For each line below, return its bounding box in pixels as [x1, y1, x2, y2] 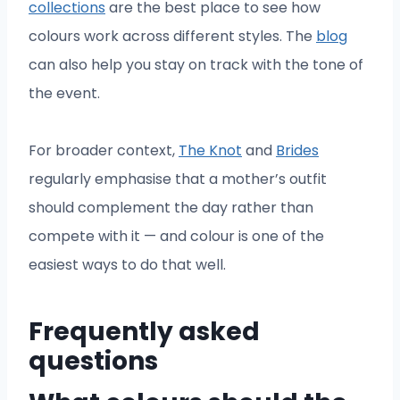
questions [29, 344, 158, 379]
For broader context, [29, 140, 179, 162]
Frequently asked [29, 314, 260, 350]
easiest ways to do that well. [29, 254, 226, 276]
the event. [29, 83, 100, 104]
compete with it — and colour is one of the [29, 226, 324, 247]
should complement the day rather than [29, 197, 313, 219]
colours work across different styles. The [29, 26, 316, 47]
